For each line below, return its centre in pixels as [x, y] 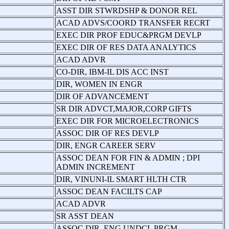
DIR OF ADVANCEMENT [102, 96]
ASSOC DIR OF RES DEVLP [108, 133]
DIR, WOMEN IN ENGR [99, 84]
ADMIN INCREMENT [96, 167]
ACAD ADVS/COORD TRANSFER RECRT [133, 22]
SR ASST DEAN [85, 216]
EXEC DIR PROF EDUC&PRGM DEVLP [129, 35]
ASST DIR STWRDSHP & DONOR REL [127, 10]
